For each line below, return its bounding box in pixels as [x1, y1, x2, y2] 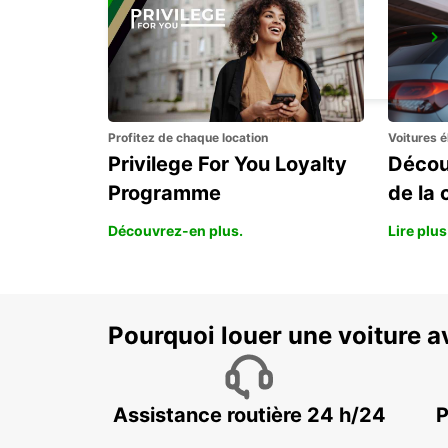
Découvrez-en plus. [108, 222, 243, 240]
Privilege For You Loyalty [108, 152, 347, 177]
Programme [108, 181, 221, 206]
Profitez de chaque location [108, 130, 268, 146]
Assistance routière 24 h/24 [112, 403, 386, 428]
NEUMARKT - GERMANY [132, 56, 291, 74]
